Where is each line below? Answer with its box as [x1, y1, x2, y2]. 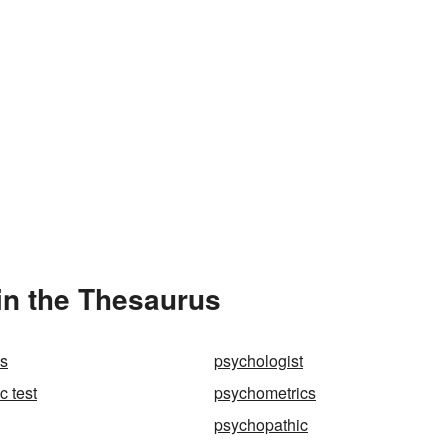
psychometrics [214, 381, 316, 404]
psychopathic [214, 413, 308, 436]
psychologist [214, 349, 303, 372]
